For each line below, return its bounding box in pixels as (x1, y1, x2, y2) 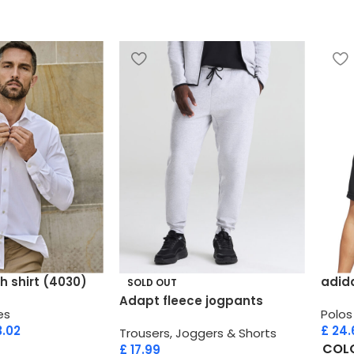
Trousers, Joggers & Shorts (119, 324, 277, 341)
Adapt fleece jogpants (119, 292, 263, 309)
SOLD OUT (126, 275, 177, 289)
